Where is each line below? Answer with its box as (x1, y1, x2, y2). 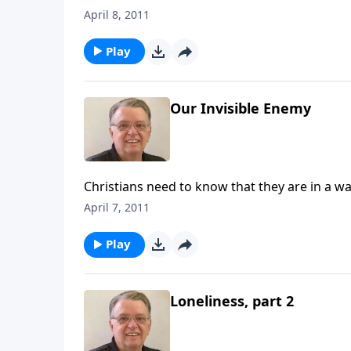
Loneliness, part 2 (170, 291, 294, 311)
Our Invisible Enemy (170, 98, 311, 118)
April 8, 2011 (84, 6, 150, 22)
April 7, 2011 (84, 200, 150, 215)
